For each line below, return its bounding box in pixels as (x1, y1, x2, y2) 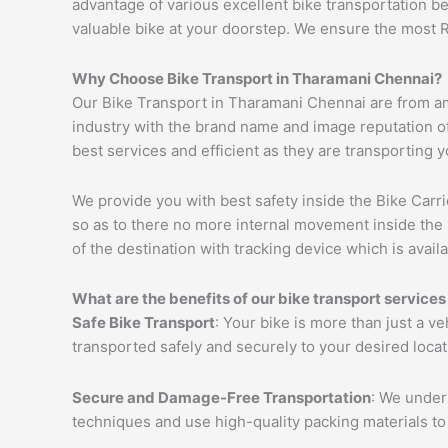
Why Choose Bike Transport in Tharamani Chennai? (72, 68, 442, 88)
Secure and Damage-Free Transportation (72, 387, 371, 407)
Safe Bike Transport (72, 313, 215, 333)
